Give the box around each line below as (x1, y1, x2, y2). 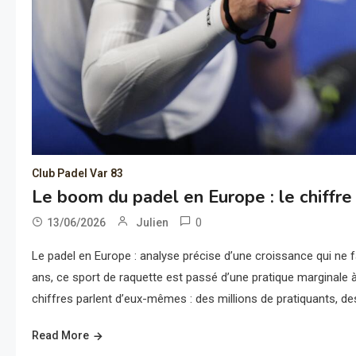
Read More (32, 329, 89, 342)
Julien (136, 216, 168, 230)
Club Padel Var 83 (32, 167, 123, 180)
